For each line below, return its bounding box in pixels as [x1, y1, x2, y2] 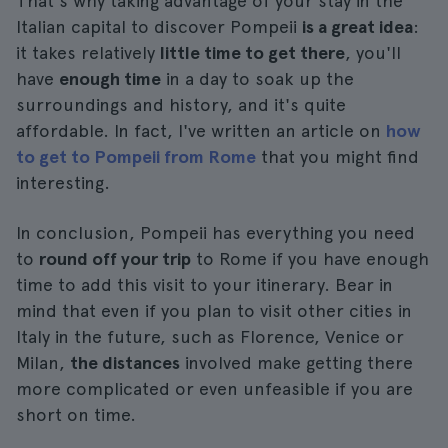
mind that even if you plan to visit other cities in [16, 300, 412, 321]
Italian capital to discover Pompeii [16, 16, 302, 37]
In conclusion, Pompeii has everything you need [16, 222, 415, 243]
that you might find [256, 146, 419, 167]
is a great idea [302, 16, 413, 37]
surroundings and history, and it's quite [16, 94, 346, 115]
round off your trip [39, 248, 191, 269]
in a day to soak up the [161, 68, 354, 89]
